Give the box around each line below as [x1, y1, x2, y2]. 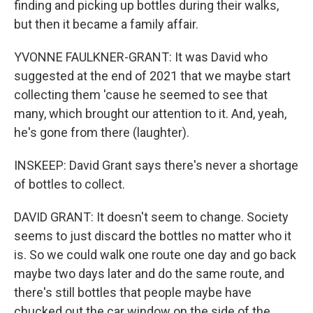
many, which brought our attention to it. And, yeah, [14, 106, 286, 121]
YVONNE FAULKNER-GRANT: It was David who [14, 50, 268, 64]
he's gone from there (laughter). [14, 125, 189, 140]
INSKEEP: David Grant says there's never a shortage [14, 158, 298, 173]
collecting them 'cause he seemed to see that [14, 87, 268, 102]
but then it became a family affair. [14, 17, 198, 31]
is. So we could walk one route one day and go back [14, 247, 296, 262]
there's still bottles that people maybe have [14, 285, 252, 300]
